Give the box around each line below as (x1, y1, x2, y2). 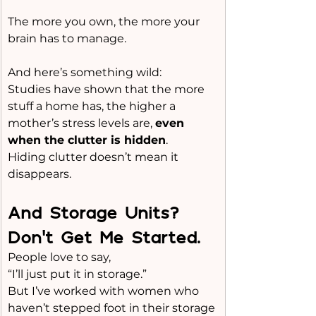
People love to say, (8, 250, 111, 264)
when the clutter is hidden (8, 133, 166, 147)
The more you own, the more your (8, 15, 202, 28)
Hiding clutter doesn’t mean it (8, 150, 181, 164)
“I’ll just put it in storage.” (8, 267, 147, 281)
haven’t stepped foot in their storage (8, 301, 218, 315)
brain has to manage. (8, 32, 126, 45)
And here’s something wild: (8, 66, 162, 79)
